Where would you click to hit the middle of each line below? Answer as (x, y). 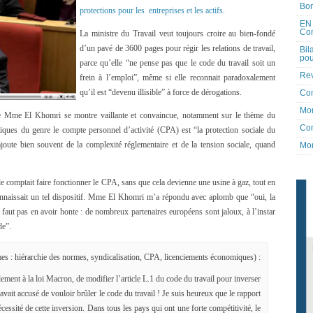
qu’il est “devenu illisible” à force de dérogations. (161, 92)
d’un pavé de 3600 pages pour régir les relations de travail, (177, 48)
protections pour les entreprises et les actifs (151, 10)
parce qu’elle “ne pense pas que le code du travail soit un (177, 63)
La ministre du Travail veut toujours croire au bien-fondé (177, 34)
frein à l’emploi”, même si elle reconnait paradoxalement (177, 78)
